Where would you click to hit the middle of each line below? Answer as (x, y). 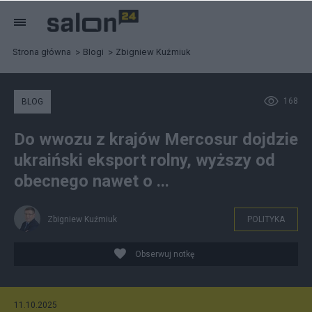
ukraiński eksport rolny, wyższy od (145, 160)
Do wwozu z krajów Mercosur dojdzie (156, 139)
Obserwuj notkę (165, 254)
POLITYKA (266, 219)
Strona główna (42, 52)
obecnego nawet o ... (92, 181)
